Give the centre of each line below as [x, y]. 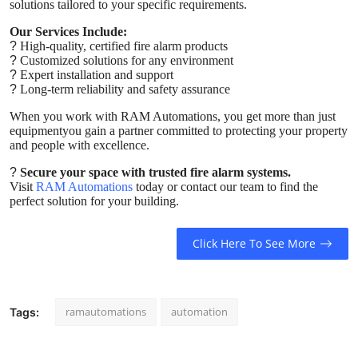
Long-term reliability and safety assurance [123, 89]
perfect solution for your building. [94, 201]
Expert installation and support [95, 74]
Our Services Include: [68, 31]
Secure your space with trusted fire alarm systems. [155, 172]
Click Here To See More [254, 244]
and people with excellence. [80, 145]
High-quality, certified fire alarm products [122, 46]
